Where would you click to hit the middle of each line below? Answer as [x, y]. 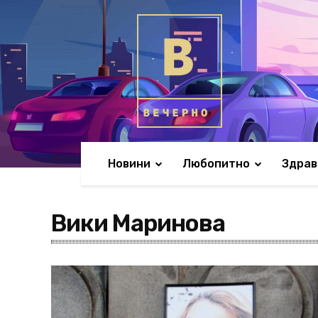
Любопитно [216, 164]
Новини [129, 164]
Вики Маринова [138, 223]
